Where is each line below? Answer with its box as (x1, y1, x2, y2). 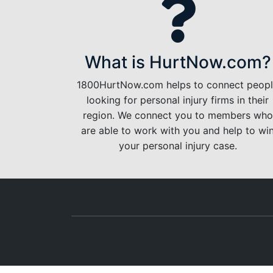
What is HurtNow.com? (84, 51, 271, 73)
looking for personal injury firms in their (87, 93, 269, 106)
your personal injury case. (118, 139, 237, 152)
